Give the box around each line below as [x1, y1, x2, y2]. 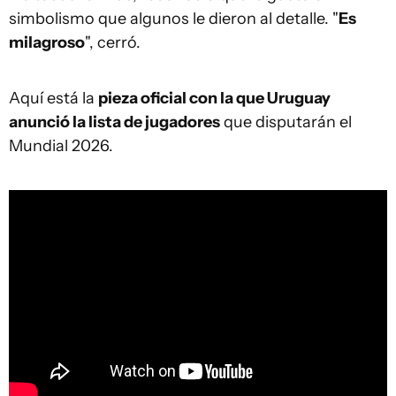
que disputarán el [220, 112, 352, 132]
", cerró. [85, 33, 141, 52]
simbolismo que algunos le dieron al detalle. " [9, 9, 339, 28]
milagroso [9, 33, 85, 52]
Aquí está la [9, 88, 98, 108]
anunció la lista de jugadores [9, 112, 220, 132]
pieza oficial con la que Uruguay [98, 88, 331, 108]
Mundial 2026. [9, 136, 113, 156]
